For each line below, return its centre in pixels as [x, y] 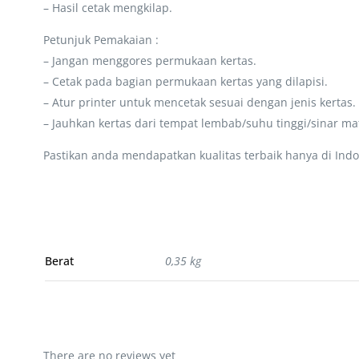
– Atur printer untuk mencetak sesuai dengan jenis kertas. [199, 102]
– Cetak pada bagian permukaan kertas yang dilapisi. [185, 81]
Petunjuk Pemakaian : [101, 39]
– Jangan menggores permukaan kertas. [149, 60]
